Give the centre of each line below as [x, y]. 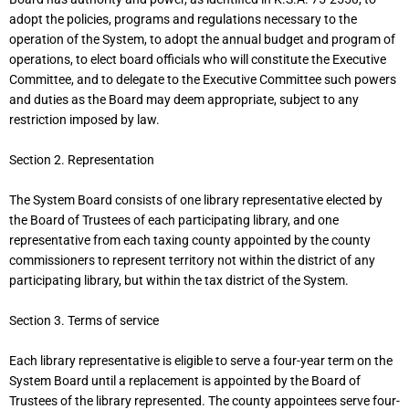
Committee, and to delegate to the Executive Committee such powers [203, 80]
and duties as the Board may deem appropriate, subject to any [184, 100]
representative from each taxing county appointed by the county [190, 240]
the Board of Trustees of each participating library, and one [174, 220]
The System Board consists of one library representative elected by [196, 199]
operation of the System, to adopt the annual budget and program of [202, 40]
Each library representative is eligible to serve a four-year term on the [201, 360]
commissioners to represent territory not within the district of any [192, 260]
